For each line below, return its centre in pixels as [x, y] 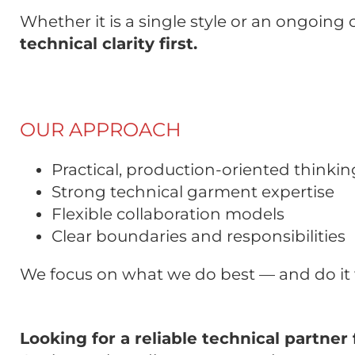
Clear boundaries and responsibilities [198, 237]
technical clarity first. [109, 44]
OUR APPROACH [101, 130]
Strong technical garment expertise [193, 192]
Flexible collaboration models [168, 214]
